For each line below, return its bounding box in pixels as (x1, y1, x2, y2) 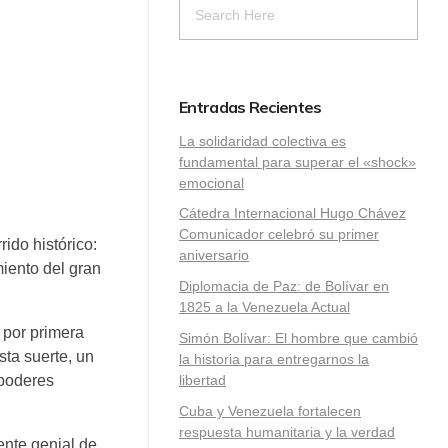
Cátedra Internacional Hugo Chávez (179, 205, 406, 222)
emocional (179, 174, 244, 191)
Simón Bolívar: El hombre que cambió (179, 330, 418, 347)
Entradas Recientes (179, 96, 322, 117)
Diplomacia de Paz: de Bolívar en (179, 278, 389, 295)
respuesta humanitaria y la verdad (179, 423, 395, 440)
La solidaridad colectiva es (179, 132, 346, 149)
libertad (179, 372, 226, 389)
